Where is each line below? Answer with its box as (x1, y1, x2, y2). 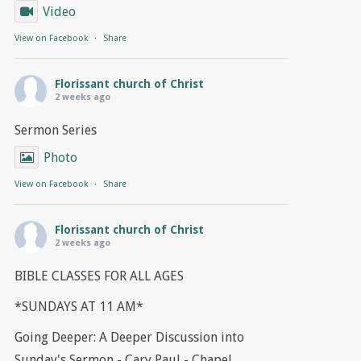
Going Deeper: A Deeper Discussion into (14, 330, 244, 346)
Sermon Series (14, 122, 97, 139)
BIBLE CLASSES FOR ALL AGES (14, 268, 184, 284)
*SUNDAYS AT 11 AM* (14, 299, 143, 315)
